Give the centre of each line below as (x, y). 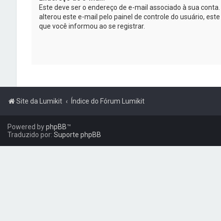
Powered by (27, 127)
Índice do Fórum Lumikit (108, 101)
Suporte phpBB (77, 135)
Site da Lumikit (39, 101)
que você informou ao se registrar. (92, 26)
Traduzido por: (31, 135)
